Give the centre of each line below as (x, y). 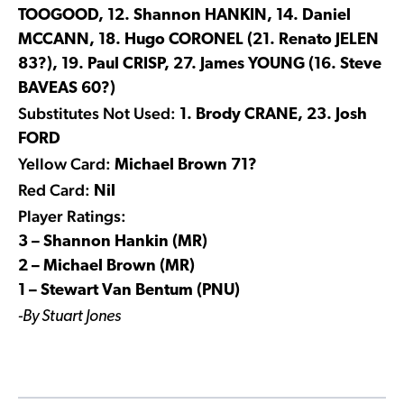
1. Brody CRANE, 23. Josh (271, 115)
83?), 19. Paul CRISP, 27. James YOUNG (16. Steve (200, 64)
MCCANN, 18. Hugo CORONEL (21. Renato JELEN (198, 40)
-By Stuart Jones (69, 317)
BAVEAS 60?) (67, 88)
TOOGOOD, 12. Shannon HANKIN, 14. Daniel (184, 15)
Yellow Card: (66, 163)
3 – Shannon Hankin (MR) (113, 242)
